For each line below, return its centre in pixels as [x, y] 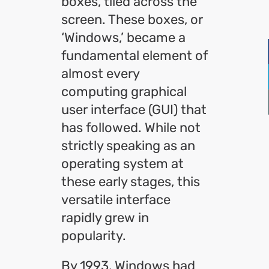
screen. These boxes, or [132, 20]
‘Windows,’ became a [123, 38]
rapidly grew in [105, 218]
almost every [100, 74]
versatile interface [116, 200]
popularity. [94, 236]
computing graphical [124, 92]
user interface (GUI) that [134, 110]
